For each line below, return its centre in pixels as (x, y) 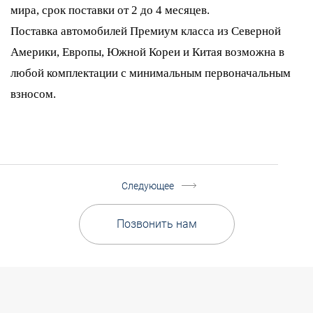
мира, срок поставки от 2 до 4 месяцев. (110, 10)
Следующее (148, 186)
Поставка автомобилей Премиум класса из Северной (146, 31)
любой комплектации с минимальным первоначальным (151, 73)
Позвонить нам (156, 224)
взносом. (33, 94)
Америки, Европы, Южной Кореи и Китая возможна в (147, 52)
